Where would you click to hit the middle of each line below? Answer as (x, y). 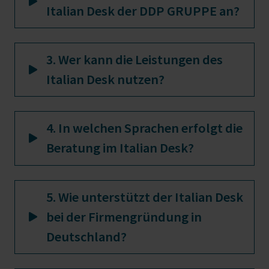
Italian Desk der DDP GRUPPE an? (143, 11)
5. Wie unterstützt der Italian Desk (145, 197)
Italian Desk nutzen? (105, 79)
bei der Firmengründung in (124, 216)
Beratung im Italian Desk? (120, 148)
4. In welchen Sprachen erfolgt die (144, 128)
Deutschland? (86, 236)
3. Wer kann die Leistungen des (134, 59)
